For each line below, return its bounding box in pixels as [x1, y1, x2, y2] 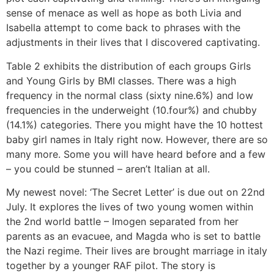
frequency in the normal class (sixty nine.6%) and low [6, 89, 253, 102]
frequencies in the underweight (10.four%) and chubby [6, 103, 257, 116]
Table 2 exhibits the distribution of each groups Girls [6, 59, 251, 72]
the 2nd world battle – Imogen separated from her [6, 215, 239, 228]
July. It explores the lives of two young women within [6, 200, 253, 213]
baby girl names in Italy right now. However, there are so [6, 133, 268, 146]
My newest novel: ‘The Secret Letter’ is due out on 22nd [6, 185, 265, 198]
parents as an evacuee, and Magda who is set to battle [6, 229, 261, 242]
